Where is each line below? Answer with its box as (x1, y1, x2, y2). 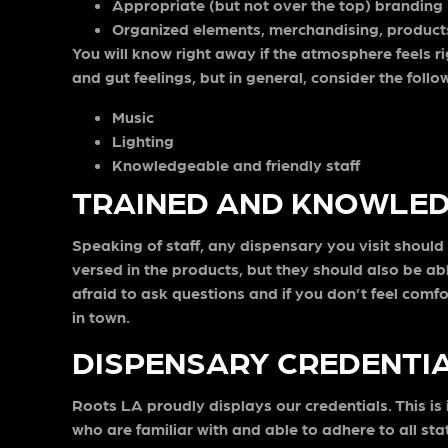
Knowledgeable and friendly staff (112, 155, 360, 174)
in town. (72, 307, 130, 326)
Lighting (112, 131, 174, 150)
